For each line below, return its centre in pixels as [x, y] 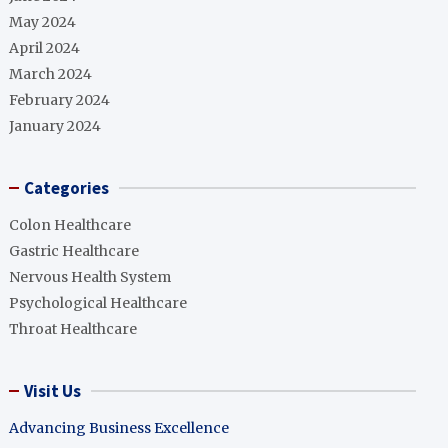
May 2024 [43, 22]
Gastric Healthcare [74, 251]
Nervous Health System [90, 277]
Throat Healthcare [73, 329]
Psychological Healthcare [98, 303]
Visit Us [53, 391]
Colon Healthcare [70, 225]
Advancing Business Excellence [119, 428]
